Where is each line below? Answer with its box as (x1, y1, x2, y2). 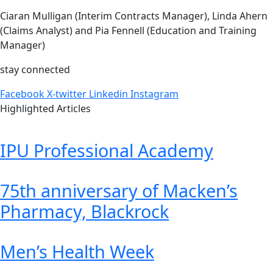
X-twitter (47, 87, 87, 101)
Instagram (130, 87, 179, 101)
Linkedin (89, 87, 128, 101)
